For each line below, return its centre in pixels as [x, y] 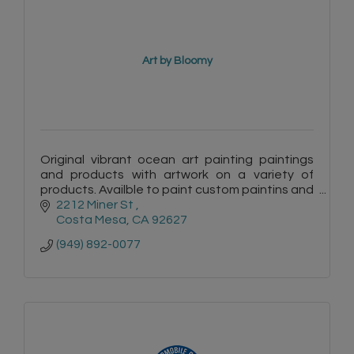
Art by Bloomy [177, 60]
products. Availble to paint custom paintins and [177, 189]
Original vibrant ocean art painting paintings [177, 159]
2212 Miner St [96, 205]
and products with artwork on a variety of [177, 174]
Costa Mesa [91, 220]
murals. [60, 204]
